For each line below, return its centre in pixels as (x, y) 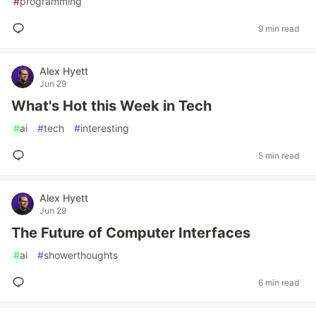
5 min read (279, 155)
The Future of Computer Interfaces (131, 233)
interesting (105, 128)
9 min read (279, 28)
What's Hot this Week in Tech (111, 106)
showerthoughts (81, 255)
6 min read (279, 282)
